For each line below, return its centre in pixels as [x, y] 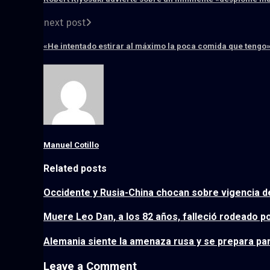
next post [64, 23]
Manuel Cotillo [71, 145]
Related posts [75, 168]
